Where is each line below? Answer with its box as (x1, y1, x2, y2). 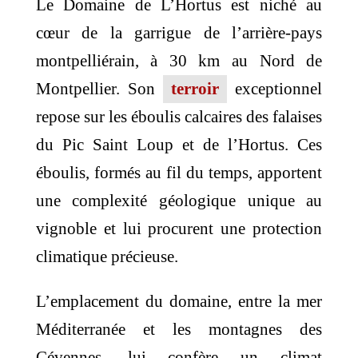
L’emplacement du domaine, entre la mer (35, 292, 323, 312)
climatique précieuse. (35, 247, 178, 267)
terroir (171, 79, 220, 99)
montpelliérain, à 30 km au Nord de (35, 51, 323, 71)
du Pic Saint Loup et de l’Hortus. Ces (35, 135, 323, 155)
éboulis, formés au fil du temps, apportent (35, 163, 323, 183)
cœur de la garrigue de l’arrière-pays (35, 23, 323, 43)
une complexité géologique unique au (35, 191, 323, 211)
